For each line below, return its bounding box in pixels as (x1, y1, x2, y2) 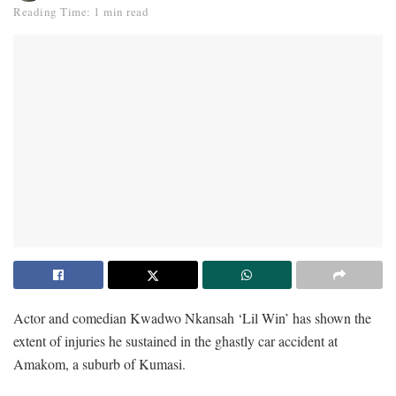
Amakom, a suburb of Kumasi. (13, 354, 186, 373)
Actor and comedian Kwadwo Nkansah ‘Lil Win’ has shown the (13, 308, 371, 327)
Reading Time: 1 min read (13, 3, 149, 19)
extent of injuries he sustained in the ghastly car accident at (13, 331, 338, 350)
